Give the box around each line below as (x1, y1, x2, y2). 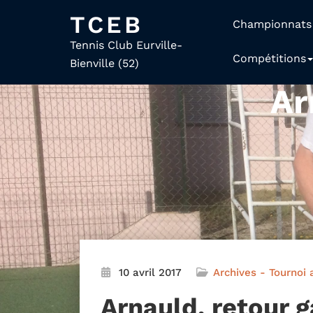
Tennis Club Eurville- (70, 38, 182, 52)
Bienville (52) (70, 56, 139, 70)
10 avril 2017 (119, 266, 182, 279)
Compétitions (232, 51, 306, 65)
